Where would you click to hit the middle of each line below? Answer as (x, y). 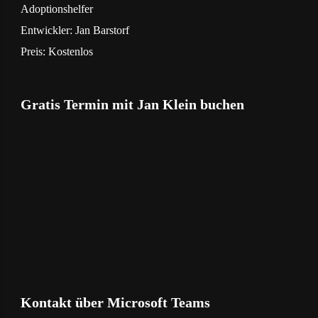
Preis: (34, 51)
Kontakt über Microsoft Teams (115, 302)
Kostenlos (70, 51)
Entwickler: (48, 30)
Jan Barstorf (102, 30)
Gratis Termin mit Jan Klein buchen (132, 104)
